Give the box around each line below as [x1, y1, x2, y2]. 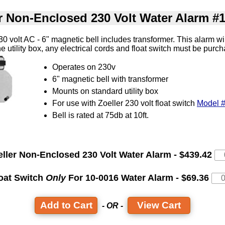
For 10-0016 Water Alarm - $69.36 [66, 173, 211, 183]
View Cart [137, 200, 181, 211]
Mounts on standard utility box [52, 86, 158, 95]
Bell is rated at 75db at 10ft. [52, 110, 149, 120]
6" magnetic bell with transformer [52, 74, 168, 83]
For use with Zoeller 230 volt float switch [52, 98, 197, 107]
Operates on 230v [52, 62, 116, 71]
